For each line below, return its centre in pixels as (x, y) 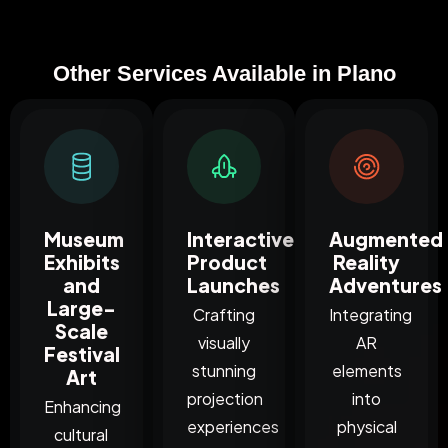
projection (224, 399)
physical (366, 427)
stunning (224, 371)
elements (366, 371)
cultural (81, 435)
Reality (367, 261)
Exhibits (82, 261)
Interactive (240, 238)
